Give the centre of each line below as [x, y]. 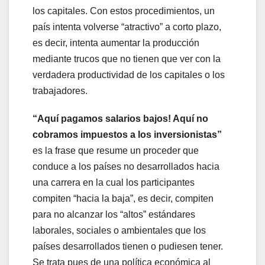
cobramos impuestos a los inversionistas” [127, 134]
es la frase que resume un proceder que [116, 150]
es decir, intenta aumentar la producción [116, 43]
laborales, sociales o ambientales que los [119, 230]
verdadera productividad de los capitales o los [129, 75]
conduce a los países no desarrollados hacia [126, 166]
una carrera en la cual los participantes [114, 182]
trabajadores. [60, 91]
